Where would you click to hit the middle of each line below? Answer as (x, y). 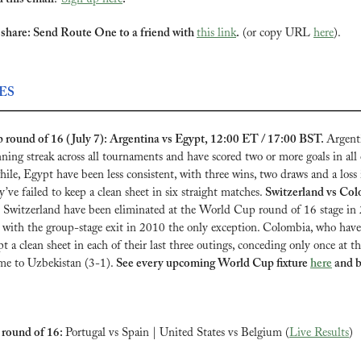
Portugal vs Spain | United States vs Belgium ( (177, 334)
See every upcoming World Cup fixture (213, 264)
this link (216, 33)
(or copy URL (276, 33)
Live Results (319, 334)
